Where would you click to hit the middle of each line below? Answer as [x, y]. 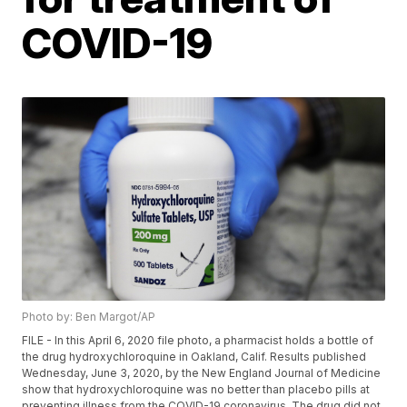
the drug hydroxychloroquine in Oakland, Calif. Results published [194, 357]
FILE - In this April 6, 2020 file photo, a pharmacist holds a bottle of [198, 341]
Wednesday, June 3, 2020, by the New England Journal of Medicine [202, 373]
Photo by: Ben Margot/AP [89, 317]
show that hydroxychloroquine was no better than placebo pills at [196, 390]
